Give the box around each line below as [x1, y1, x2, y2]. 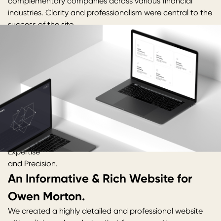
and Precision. [8, 159, 58, 168]
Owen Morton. [8, 189, 85, 203]
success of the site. [8, 20, 75, 29]
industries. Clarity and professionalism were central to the [8, 8, 212, 17]
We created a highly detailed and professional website [8, 206, 203, 216]
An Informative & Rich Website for [8, 171, 192, 185]
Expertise [8, 147, 40, 156]
